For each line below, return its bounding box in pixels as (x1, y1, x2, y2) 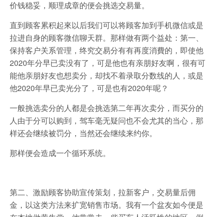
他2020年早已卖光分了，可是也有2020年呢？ (10, 82, 169, 93)
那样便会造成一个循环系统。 (10, 147, 110, 158)
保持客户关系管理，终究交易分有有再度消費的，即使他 (10, 44, 203, 56)
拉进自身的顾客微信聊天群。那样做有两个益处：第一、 (10, 31, 203, 43)
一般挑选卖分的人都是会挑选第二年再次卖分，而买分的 (10, 102, 203, 113)
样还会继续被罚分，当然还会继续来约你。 (10, 127, 157, 139)
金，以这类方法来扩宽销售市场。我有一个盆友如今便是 (10, 199, 203, 210)
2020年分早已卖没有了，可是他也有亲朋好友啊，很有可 (10, 57, 205, 68)
